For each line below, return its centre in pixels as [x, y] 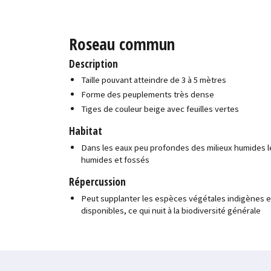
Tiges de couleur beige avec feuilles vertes [160, 109]
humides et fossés [116, 160]
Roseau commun [122, 44]
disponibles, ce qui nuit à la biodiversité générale [171, 210]
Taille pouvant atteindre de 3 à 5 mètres [154, 80]
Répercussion [98, 182]
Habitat [86, 131]
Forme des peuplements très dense [148, 94]
